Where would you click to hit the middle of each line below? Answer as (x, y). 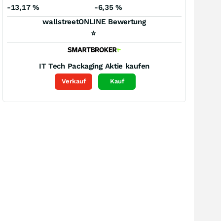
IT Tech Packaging (71, 66)
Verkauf (74, 81)
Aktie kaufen (127, 66)
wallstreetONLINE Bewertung (94, 22)
